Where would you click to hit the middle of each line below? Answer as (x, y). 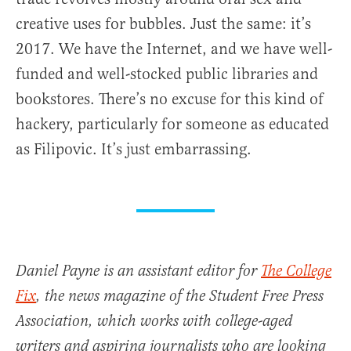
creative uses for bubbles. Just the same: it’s (163, 24)
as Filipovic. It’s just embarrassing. (134, 149)
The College (296, 271)
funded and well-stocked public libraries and (167, 74)
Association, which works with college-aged (154, 321)
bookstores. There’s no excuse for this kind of (170, 99)
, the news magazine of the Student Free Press (180, 296)
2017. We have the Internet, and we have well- (174, 49)
